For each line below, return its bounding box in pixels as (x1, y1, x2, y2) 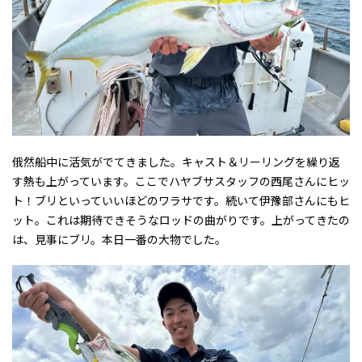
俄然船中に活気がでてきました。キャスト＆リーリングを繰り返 (12, 153, 340, 170)
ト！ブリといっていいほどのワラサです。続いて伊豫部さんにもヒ (12, 192, 350, 208)
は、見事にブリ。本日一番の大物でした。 (12, 230, 226, 247)
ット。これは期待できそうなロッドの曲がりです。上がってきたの (12, 211, 350, 228)
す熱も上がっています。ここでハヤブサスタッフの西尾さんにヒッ (12, 172, 350, 189)
